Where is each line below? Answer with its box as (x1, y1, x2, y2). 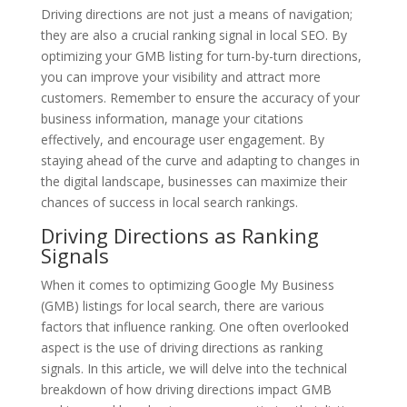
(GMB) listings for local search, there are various (40, 296, 324, 314)
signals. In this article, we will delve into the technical (40, 359, 347, 377)
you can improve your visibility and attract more (40, 67, 321, 85)
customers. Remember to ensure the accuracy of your (40, 88, 360, 106)
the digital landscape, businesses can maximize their (40, 172, 347, 190)
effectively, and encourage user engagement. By (40, 130, 324, 148)
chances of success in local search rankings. (40, 193, 298, 211)
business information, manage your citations (40, 109, 303, 127)
